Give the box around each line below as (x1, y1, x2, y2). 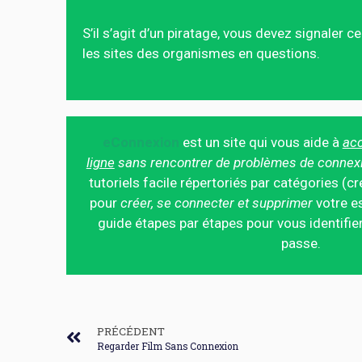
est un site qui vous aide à (179, 134, 343, 150)
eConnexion (102, 134, 179, 150)
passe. (281, 235, 322, 251)
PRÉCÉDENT (97, 324, 165, 339)
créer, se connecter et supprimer (120, 195, 314, 211)
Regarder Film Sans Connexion (97, 340, 238, 352)
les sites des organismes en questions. (82, 44, 320, 61)
